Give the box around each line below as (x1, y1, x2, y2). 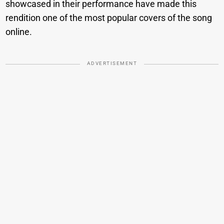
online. (5, 26, 32, 37)
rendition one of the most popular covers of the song (5, 12, 212, 23)
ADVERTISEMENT (86, 60, 137, 66)
